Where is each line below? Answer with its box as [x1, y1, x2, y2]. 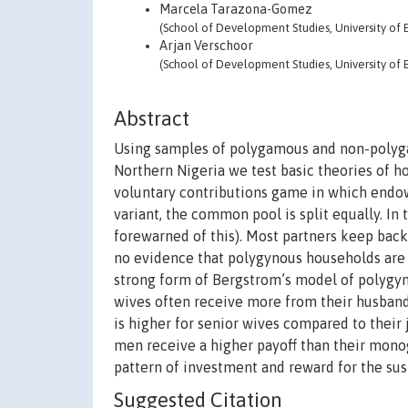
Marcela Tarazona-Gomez [159, 2, 312, 16]
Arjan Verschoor [159, 38, 253, 53]
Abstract [114, 107, 189, 131]
